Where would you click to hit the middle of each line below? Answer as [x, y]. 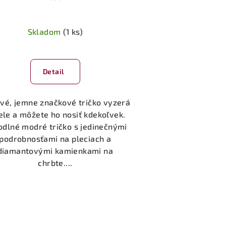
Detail [53, 71]
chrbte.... [55, 162]
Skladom [45, 31]
